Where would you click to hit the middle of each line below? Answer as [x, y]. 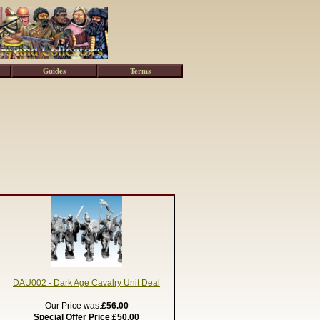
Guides [54, 71]
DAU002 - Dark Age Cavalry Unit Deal [86, 283]
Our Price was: [73, 306]
